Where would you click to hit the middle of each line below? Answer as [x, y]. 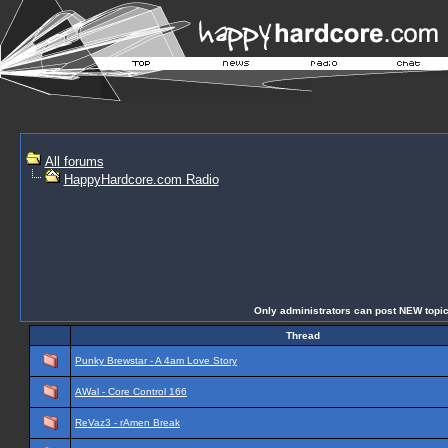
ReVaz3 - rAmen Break [127, 422]
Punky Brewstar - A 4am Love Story [156, 360]
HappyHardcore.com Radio [141, 179]
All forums [74, 161]
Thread [302, 335]
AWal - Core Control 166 [131, 391]
